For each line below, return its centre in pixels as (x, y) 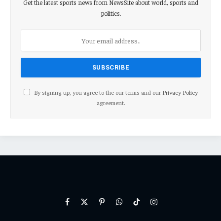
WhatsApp (134, 206)
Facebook (81, 206)
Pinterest (114, 206)
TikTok (147, 206)
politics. (111, 13)
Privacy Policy (180, 92)
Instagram (169, 206)
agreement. (111, 102)
